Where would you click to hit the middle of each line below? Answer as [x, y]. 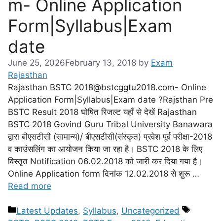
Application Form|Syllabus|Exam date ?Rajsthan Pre [110, 99]
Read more [30, 186]
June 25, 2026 [37, 62]
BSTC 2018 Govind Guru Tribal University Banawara [110, 124]
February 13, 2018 [101, 62]
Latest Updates [47, 211]
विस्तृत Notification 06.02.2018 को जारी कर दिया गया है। [105, 161]
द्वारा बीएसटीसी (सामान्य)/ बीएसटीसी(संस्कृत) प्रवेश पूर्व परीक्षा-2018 [110, 136]
